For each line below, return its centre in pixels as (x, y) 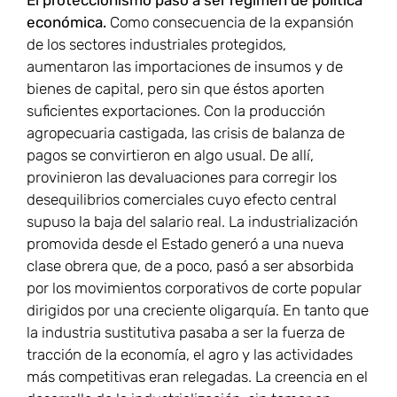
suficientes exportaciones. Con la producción (176, 111)
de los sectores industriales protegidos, (156, 45)
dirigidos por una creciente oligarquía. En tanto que (198, 311)
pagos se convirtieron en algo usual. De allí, (170, 156)
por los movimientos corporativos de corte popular (194, 288)
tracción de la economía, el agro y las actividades (190, 355)
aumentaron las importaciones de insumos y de (185, 67)
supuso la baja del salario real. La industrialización (192, 222)
